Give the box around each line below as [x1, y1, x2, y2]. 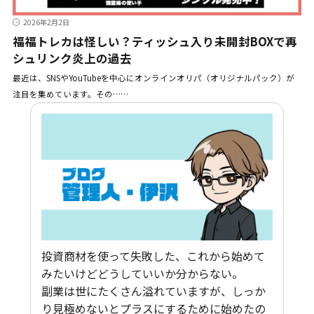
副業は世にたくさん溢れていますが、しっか [41, 282, 266, 300]
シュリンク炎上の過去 [12, 50, 132, 67]
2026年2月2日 [22, 17, 69, 28]
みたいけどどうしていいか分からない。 [41, 265, 243, 282]
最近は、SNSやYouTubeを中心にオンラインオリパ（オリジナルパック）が [12, 72, 294, 84]
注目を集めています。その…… [12, 88, 128, 100]
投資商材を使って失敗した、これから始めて [41, 247, 265, 265]
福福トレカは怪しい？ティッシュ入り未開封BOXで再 [12, 33, 297, 50]
